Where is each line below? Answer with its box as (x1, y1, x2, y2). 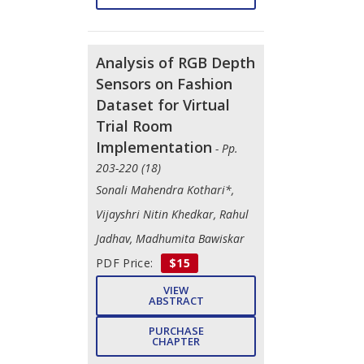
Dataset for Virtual (96, 94, 230, 115)
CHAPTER (152, 333, 200, 349)
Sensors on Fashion (96, 73, 232, 93)
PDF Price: (96, 254, 157, 271)
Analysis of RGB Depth (96, 52, 255, 72)
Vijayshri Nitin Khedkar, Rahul (96, 206, 249, 222)
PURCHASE (148, 323, 204, 338)
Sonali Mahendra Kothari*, (96, 181, 234, 197)
